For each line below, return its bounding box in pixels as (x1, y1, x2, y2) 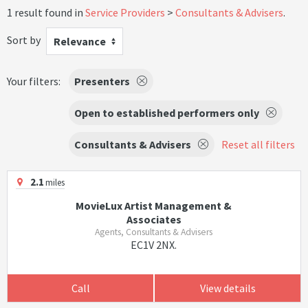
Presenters (74, 74, 130, 88)
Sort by (7, 32, 41, 47)
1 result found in (7, 5, 85, 19)
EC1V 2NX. (131, 238, 177, 252)
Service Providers (85, 5, 165, 19)
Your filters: (7, 74, 60, 88)
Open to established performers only (74, 106, 259, 120)
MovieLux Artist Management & (76, 199, 232, 212)
